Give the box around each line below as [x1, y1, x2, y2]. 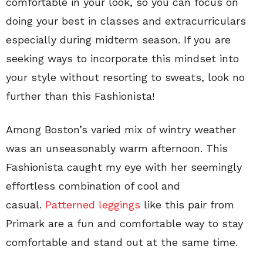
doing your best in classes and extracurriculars [6, 14, 246, 27]
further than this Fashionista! [6, 89, 154, 102]
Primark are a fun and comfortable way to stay [6, 217, 243, 230]
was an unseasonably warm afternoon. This [6, 141, 228, 154]
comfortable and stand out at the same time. [6, 235, 238, 248]
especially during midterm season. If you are [6, 33, 231, 46]
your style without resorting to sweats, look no [6, 70, 245, 83]
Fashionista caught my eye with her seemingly [6, 160, 242, 173]
